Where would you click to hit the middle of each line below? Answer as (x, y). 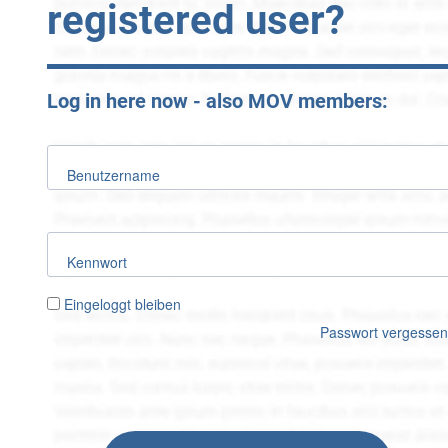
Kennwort (97, 262)
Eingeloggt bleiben (122, 304)
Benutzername (113, 175)
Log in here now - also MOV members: (217, 101)
